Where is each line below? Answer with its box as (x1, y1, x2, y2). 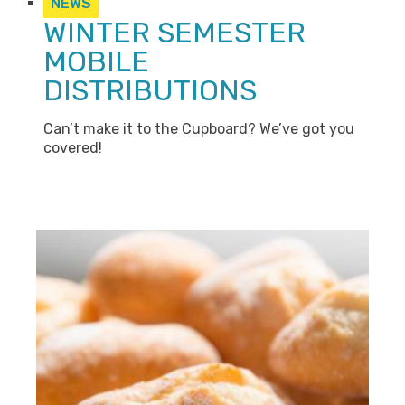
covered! (43, 139, 102, 156)
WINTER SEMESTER (43, 15, 306, 50)
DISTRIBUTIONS (43, 73, 257, 108)
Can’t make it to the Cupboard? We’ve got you (43, 120, 354, 137)
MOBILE (43, 44, 149, 79)
